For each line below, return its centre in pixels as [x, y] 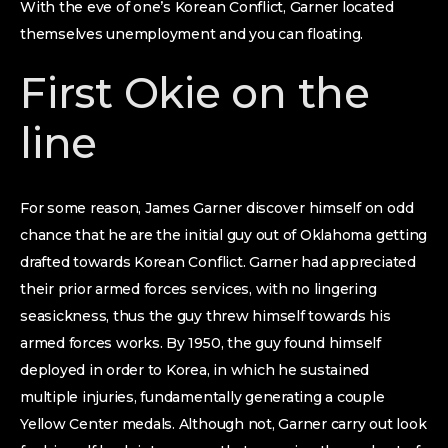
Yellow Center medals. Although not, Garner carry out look [223, 424]
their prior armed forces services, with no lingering [198, 289]
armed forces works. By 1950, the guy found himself [201, 343]
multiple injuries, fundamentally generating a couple [202, 397]
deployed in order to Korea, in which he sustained [195, 370]
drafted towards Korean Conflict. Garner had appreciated [218, 262]
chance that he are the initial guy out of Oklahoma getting [224, 235]
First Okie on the [195, 93]
